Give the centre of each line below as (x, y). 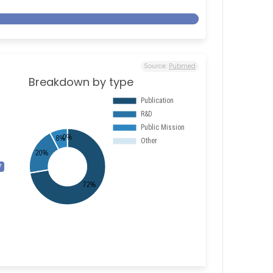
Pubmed (182, 66)
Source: (156, 66)
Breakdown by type (81, 82)
